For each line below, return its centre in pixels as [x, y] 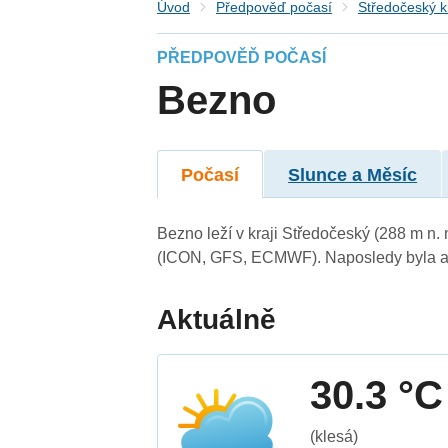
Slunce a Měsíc [353, 174]
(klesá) [334, 436]
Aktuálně [217, 319]
